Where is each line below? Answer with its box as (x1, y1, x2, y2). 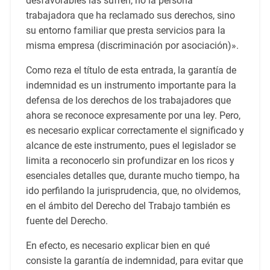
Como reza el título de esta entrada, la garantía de (25, 64, 236, 77)
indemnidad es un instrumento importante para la (25, 80, 236, 92)
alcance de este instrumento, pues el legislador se (25, 140, 236, 152)
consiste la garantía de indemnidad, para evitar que (25, 255, 243, 267)
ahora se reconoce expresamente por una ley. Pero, (25, 110, 240, 122)
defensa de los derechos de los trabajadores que (25, 95, 231, 107)
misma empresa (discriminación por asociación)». (25, 40, 239, 52)
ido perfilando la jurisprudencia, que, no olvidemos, (25, 185, 240, 197)
